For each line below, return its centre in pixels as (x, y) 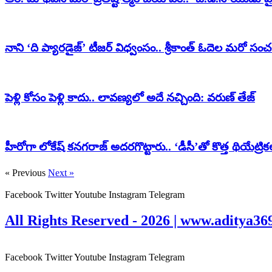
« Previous (25, 172)
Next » (61, 172)
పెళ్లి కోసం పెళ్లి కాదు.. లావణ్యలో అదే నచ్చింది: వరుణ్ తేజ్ (130, 97)
